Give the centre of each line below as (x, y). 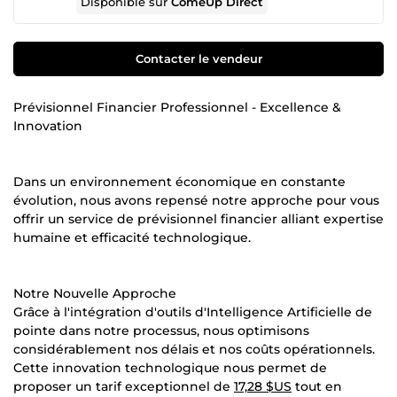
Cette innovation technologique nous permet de (170, 367)
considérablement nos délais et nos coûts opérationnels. (194, 349)
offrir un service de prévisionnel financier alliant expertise (198, 218)
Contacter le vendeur (198, 58)
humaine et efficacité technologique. (132, 237)
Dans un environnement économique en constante (179, 181)
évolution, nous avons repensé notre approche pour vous (196, 200)
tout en (317, 386)
